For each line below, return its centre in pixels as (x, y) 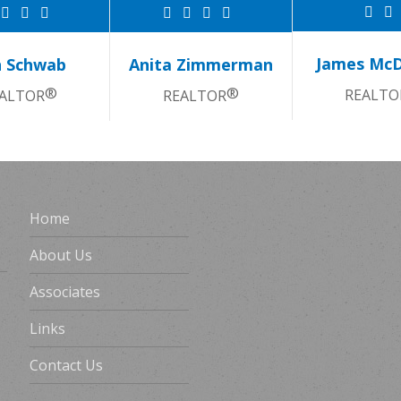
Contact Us (67, 366)
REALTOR (194, 95)
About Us (61, 256)
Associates (65, 292)
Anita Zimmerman (200, 64)
